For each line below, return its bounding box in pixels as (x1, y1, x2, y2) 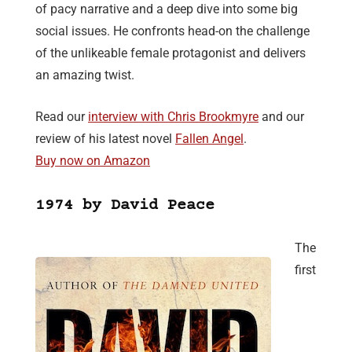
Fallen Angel (175, 131, 244, 147)
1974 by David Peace (35, 196, 214, 215)
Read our (35, 109, 88, 125)
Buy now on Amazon (35, 153, 150, 169)
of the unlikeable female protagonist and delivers (35, 46, 306, 61)
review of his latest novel (35, 131, 175, 147)
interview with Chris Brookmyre (88, 109, 258, 125)
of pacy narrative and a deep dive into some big (35, 2, 298, 17)
